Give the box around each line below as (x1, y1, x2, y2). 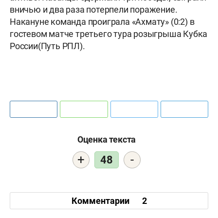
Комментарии (71, 195, 131, 206)
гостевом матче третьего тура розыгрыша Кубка (10, 29, 208, 39)
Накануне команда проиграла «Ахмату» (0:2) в (10, 17, 195, 27)
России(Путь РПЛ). (10, 41, 87, 52)
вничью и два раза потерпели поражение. (10, 4, 178, 15)
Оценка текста (77, 134, 136, 145)
